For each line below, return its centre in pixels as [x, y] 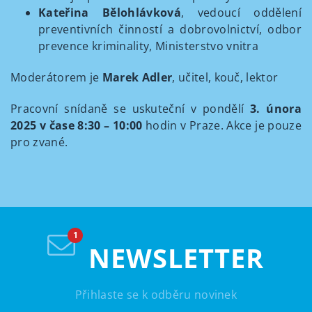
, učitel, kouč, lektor [225, 77]
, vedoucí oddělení [241, 13]
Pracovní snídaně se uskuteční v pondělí [127, 109]
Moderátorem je [55, 77]
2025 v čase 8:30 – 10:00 [77, 125]
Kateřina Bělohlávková [110, 13]
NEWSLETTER [172, 258]
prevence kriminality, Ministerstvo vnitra [149, 46]
